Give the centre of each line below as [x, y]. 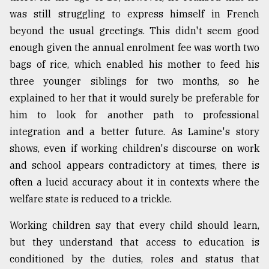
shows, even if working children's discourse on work [134, 149]
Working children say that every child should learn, [134, 225]
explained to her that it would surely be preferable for [134, 98]
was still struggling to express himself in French [134, 14]
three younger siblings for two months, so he [134, 81]
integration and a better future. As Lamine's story [134, 132]
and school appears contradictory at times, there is [134, 165]
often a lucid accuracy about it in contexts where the [134, 182]
